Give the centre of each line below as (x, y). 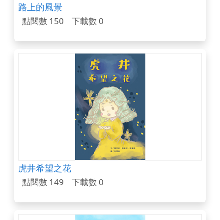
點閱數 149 (43, 182)
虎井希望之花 (44, 168)
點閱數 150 (43, 21)
